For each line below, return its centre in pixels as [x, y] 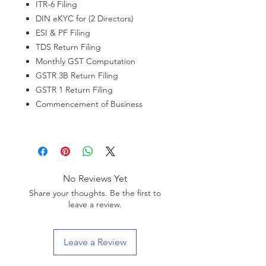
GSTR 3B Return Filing [77, 75]
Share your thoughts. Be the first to [95, 193]
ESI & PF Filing [63, 33]
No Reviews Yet [95, 178]
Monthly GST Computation [85, 61]
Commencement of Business [89, 104]
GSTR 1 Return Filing [74, 90]
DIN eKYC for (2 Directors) [85, 18]
